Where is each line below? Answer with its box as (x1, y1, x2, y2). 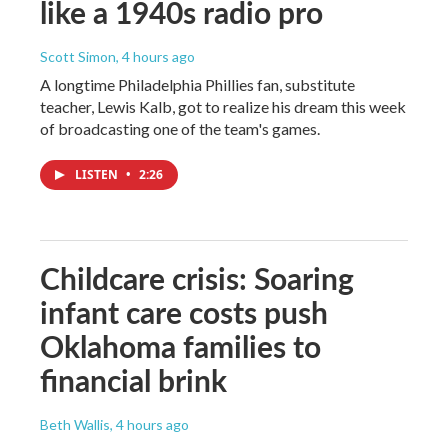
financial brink (40, 358, 227, 401)
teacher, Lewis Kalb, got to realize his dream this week (40, 96, 406, 116)
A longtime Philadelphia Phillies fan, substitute (40, 74, 355, 94)
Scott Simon (40, 47, 116, 65)
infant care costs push (40, 290, 328, 333)
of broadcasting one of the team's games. (40, 118, 320, 138)
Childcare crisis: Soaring (40, 256, 354, 299)
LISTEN (75, 165, 121, 183)
